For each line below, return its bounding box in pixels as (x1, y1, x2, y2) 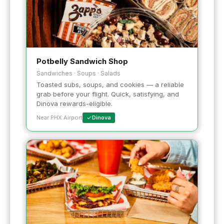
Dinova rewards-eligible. (36, 99, 112, 108)
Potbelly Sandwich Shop (36, 56, 128, 66)
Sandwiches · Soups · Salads (36, 69, 120, 77)
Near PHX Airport (36, 114, 82, 121)
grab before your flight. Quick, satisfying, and (36, 90, 179, 98)
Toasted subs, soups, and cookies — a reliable (36, 80, 184, 89)
